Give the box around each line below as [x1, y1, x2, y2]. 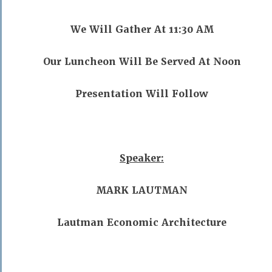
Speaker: [120, 152, 164, 165]
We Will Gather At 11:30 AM [70, 23, 214, 36]
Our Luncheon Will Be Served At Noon [42, 55, 241, 68]
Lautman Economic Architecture [57, 216, 226, 229]
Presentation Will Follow [75, 87, 208, 100]
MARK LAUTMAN [96, 184, 188, 197]
